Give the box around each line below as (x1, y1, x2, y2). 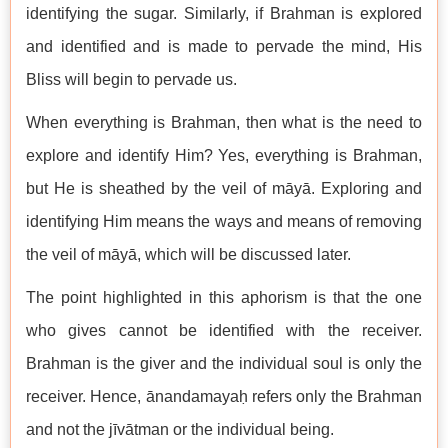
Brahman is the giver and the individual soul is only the (26, 355, 422, 373)
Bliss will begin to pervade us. (26, 71, 237, 89)
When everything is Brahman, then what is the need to (26, 114, 422, 132)
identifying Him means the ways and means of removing (26, 213, 422, 231)
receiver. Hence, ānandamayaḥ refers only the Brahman (26, 388, 422, 406)
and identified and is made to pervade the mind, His (26, 38, 422, 56)
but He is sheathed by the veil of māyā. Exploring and (26, 180, 422, 198)
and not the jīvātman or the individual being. (26, 421, 334, 439)
